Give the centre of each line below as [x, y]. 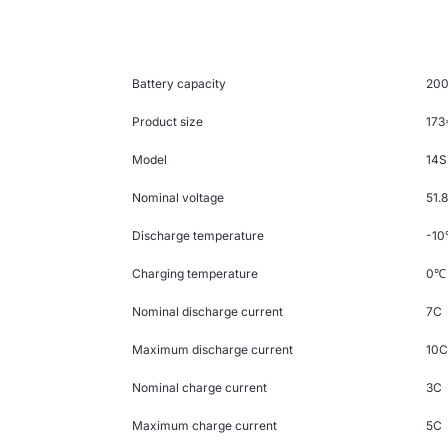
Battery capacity [179, 84]
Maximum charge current [205, 426]
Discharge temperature [198, 236]
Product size [168, 122]
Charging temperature [195, 274]
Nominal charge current [200, 388]
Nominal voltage [178, 198]
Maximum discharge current [213, 350]
